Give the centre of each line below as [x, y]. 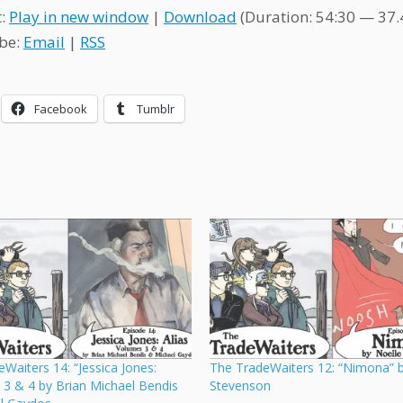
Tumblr [156, 109]
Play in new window [79, 17]
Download [200, 17]
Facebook [61, 109]
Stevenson [240, 386]
